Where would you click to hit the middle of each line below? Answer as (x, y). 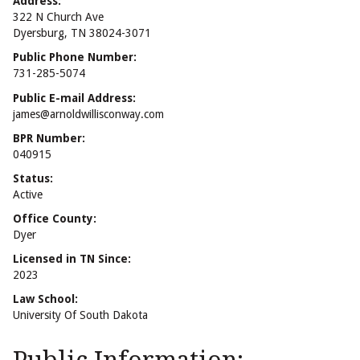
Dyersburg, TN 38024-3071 (82, 33)
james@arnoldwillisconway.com (88, 114)
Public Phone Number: (75, 57)
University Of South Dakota (80, 315)
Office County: (55, 219)
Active (28, 194)
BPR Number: (49, 138)
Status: (33, 178)
